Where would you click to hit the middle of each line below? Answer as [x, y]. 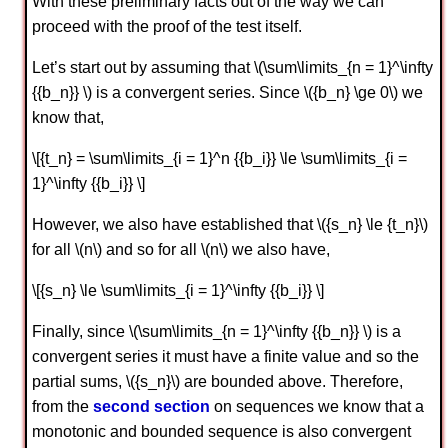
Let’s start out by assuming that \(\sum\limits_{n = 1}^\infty [232, 67]
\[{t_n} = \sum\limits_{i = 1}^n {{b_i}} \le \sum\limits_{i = [219, 158]
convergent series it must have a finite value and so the [225, 356]
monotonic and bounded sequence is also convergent [221, 431]
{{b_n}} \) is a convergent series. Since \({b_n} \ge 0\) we [227, 92]
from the [62, 406]
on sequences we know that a [317, 406]
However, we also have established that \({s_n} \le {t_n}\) [230, 224]
